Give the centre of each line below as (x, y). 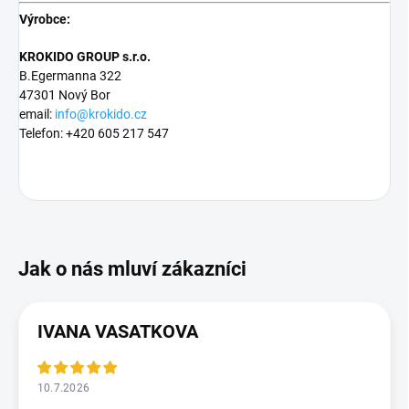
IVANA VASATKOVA (118, 331)
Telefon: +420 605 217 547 (94, 133)
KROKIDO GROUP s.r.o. (85, 56)
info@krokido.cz (101, 114)
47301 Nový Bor (65, 94)
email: (37, 114)
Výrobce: (45, 19)
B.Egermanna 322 (70, 75)
